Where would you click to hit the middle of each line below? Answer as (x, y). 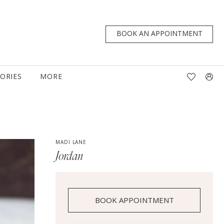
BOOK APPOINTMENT (135, 200)
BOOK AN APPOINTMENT (160, 33)
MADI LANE (71, 142)
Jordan (69, 157)
